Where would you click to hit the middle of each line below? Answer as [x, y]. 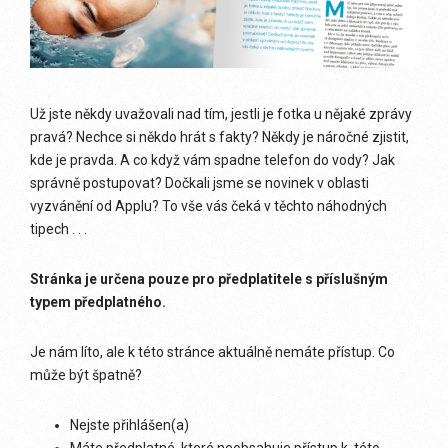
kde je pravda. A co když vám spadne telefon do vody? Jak [212, 160]
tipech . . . [58, 229]
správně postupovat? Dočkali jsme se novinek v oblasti [199, 183]
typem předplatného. [98, 302]
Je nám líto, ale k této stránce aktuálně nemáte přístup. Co [212, 352]
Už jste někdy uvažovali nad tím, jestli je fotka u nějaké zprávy [221, 114]
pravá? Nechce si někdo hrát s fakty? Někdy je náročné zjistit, [219, 137]
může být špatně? [86, 375]
